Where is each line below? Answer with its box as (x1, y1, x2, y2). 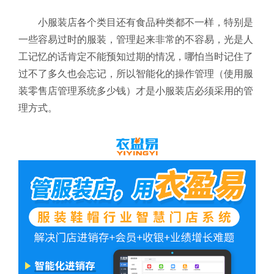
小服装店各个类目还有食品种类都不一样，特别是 (38, 17, 253, 28)
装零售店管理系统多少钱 (18, 86, 126, 97)
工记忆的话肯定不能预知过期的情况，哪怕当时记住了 (18, 51, 253, 62)
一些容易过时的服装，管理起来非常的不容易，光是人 (18, 34, 253, 45)
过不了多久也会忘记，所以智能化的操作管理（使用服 (18, 68, 253, 80)
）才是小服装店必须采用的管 (126, 86, 253, 97)
